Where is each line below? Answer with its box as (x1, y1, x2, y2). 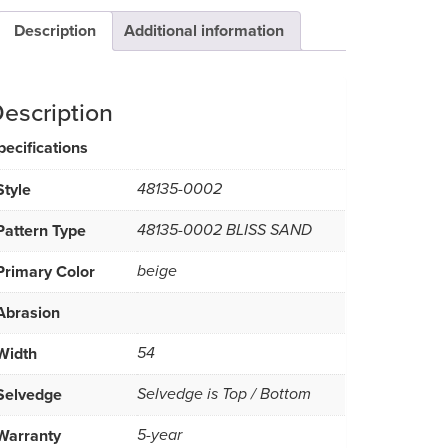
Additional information (124, 18, 284, 42)
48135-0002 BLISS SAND (137, 220, 312, 240)
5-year (137, 425, 182, 445)
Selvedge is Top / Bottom (137, 384, 311, 404)
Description (14, 18, 96, 42)
